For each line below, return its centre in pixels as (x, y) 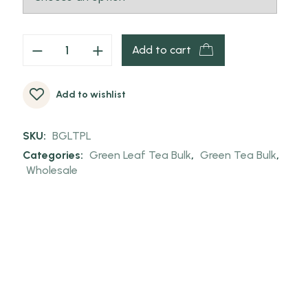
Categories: (54, 155)
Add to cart (161, 50)
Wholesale (52, 170)
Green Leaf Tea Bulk (140, 155)
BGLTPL (71, 135)
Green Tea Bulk (238, 155)
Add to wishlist (90, 94)
